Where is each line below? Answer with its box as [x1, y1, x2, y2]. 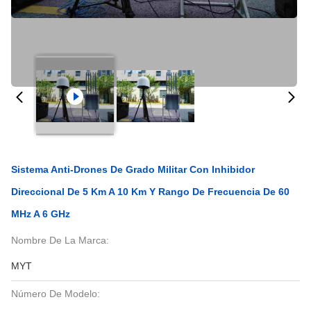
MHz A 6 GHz [11, 208, 70, 219]
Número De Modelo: [11, 288, 100, 299]
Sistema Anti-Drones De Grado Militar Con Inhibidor [11, 164, 255, 175]
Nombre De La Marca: [11, 235, 109, 246]
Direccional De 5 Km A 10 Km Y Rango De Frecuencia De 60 [11, 186, 289, 197]
